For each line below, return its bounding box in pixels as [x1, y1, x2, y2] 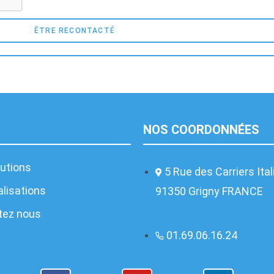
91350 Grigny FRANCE [155, 185, 263, 198]
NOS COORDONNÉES [143, 122, 259, 137]
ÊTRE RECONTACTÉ [34, 26, 115, 35]
